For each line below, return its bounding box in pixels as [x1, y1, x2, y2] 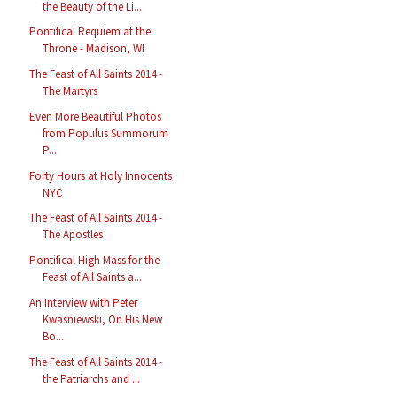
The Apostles [43, 227, 104, 243]
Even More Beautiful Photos [29, 108, 162, 124]
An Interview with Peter [29, 294, 138, 310]
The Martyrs [43, 83, 98, 99]
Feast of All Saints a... [43, 269, 143, 285]
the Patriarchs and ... [43, 370, 141, 386]
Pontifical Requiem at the [29, 24, 152, 40]
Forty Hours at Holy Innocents [29, 167, 173, 183]
